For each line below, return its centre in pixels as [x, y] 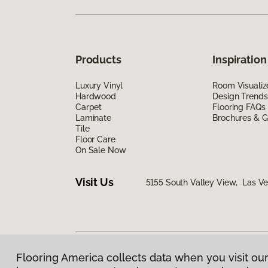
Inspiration [240, 59]
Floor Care [95, 139]
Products [98, 59]
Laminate [93, 118]
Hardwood [96, 96]
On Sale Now [101, 150]
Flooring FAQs [239, 107]
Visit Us [95, 182]
